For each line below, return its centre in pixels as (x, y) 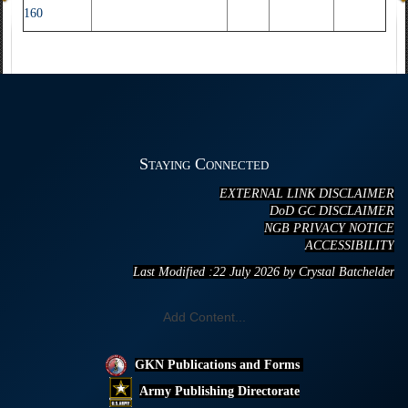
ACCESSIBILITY (350, 245)
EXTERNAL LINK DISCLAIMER (307, 194)
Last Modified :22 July (192, 272)
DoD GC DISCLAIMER (332, 211)
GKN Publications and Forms (219, 364)
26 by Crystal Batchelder (331, 272)
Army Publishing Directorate (219, 391)
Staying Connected (204, 164)
